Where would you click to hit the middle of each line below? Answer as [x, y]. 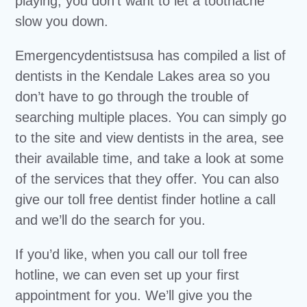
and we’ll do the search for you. [111, 220]
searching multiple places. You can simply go [151, 117]
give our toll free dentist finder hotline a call [146, 199]
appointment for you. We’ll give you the [134, 295]
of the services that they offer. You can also [147, 179]
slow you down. [62, 21]
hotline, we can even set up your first [127, 275]
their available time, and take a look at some [150, 158]
